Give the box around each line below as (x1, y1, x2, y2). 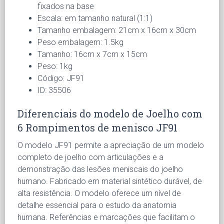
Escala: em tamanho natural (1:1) (37, 13, 152, 23)
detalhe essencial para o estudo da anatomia (17, 200, 176, 210)
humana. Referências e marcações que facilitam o (17, 212, 195, 222)
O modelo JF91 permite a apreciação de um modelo (17, 140, 204, 150)
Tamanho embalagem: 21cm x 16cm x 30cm (37, 25, 196, 35)
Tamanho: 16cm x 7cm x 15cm (37, 49, 147, 59)
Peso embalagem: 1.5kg (37, 37, 123, 47)
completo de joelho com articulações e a (17, 152, 163, 162)
